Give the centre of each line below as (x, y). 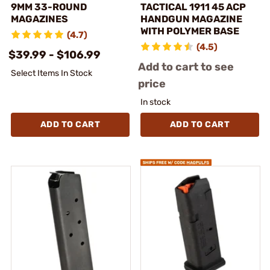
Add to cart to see (186, 67)
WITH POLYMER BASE (190, 31)
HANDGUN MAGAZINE (191, 19)
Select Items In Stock (52, 73)
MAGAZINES (39, 19)
